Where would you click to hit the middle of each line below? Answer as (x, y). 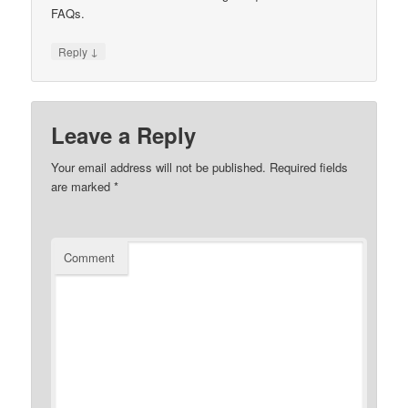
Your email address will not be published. (159, 167)
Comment (90, 257)
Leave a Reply (124, 134)
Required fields (307, 167)
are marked (83, 186)
